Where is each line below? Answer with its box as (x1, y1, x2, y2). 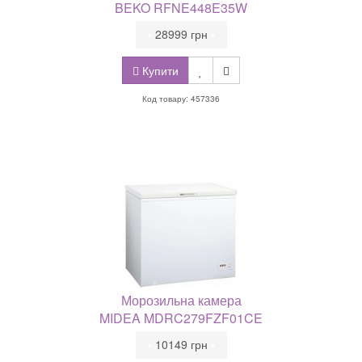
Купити (139, 62, 179, 78)
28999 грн (151, 26, 211, 42)
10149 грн (151, 336, 211, 352)
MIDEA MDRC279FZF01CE (99, 309, 263, 327)
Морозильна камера (120, 291, 242, 309)
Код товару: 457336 (142, 93, 220, 104)
